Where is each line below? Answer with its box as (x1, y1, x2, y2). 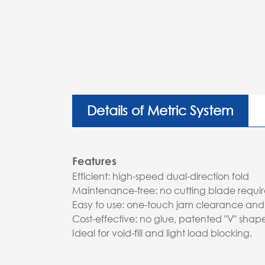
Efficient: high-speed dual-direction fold (72, 170, 249, 183)
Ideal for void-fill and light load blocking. (72, 227, 252, 240)
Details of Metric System (87, 103, 234, 118)
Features (72, 154, 117, 168)
